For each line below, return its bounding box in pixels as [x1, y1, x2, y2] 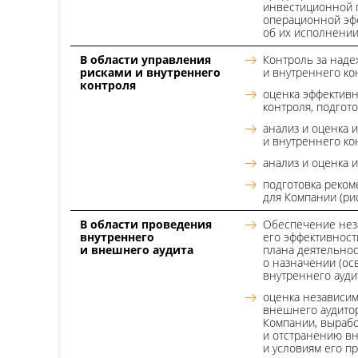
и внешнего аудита [80, 242, 193, 257]
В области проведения [80, 217, 212, 232]
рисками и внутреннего [80, 65, 221, 80]
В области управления [80, 52, 211, 67]
